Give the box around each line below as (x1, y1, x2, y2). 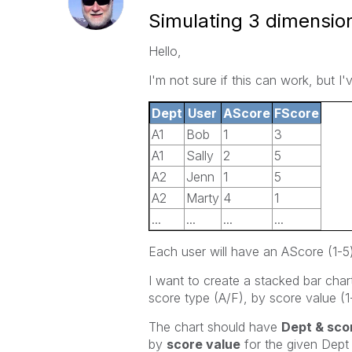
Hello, (148, 43, 181, 59)
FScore (273, 105, 319, 121)
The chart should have (148, 319, 281, 335)
